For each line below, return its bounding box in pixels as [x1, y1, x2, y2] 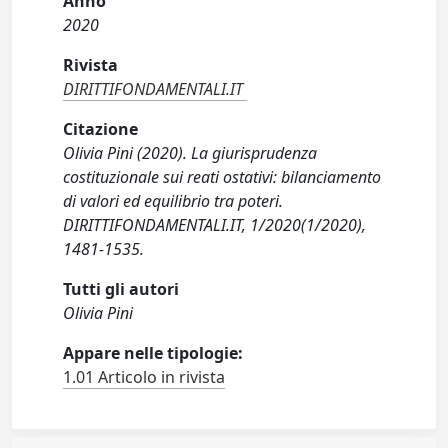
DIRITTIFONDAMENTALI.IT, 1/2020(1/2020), [63, 214, 367, 237]
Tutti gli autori [63, 278, 180, 301]
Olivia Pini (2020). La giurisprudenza [63, 142, 318, 165]
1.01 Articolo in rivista [63, 366, 226, 389]
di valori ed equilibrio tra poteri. [63, 190, 284, 213]
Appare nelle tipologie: [63, 342, 244, 365]
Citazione [63, 118, 139, 141]
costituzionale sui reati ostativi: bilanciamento [63, 166, 382, 189]
